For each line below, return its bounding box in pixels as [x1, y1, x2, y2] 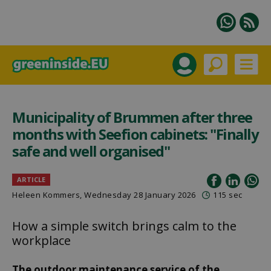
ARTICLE [17, 175, 45, 184]
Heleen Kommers [12, 189, 80, 200]
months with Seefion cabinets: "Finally [12, 124, 258, 144]
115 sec [213, 189, 243, 200]
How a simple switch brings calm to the [12, 218, 237, 234]
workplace [12, 232, 71, 249]
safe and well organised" [12, 141, 169, 161]
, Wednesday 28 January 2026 [80, 189, 196, 200]
